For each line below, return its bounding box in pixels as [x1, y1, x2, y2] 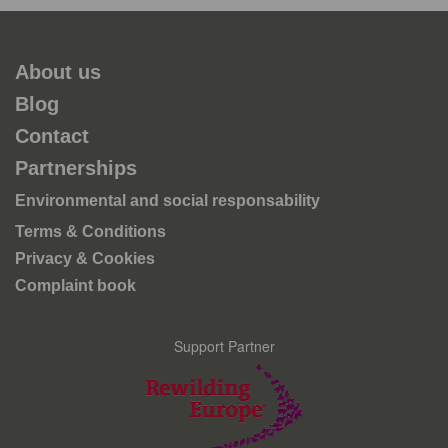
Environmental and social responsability [15, 192, 320, 209]
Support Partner [173, 336, 275, 356]
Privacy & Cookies [15, 250, 155, 267]
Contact [15, 125, 89, 147]
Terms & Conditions [15, 223, 166, 240]
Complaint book [15, 277, 136, 294]
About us [15, 61, 101, 83]
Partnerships [15, 157, 137, 179]
